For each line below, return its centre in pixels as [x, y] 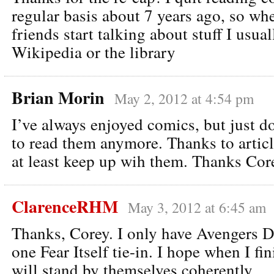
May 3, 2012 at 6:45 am [197, 207]
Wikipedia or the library [94, 52]
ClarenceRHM [65, 206]
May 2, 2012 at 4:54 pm [184, 98]
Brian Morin [58, 97]
